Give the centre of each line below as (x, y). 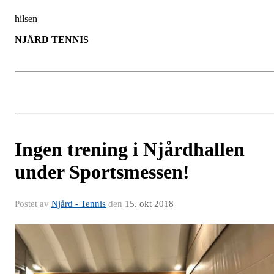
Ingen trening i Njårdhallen (130, 149)
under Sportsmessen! (102, 172)
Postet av (33, 203)
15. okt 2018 (149, 203)
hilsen (26, 18)
